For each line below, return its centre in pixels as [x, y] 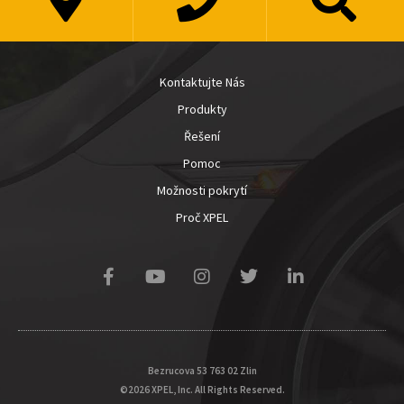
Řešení [202, 136]
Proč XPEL [202, 217]
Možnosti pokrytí [202, 190]
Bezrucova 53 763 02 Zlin [202, 371]
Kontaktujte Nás [202, 82]
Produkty [202, 109]
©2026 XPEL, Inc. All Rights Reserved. [202, 390]
